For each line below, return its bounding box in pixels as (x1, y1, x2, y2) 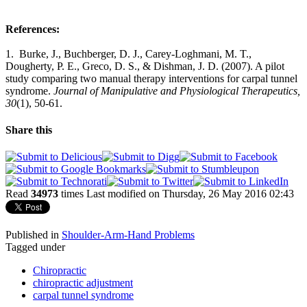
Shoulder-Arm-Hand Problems (62, 229, 195, 241)
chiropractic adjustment (33, 277, 133, 289)
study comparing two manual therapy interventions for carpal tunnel (5, 72, 297, 84)
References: (5, 23, 60, 35)
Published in (5, 229, 59, 241)
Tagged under (5, 241, 65, 254)
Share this (5, 124, 52, 136)
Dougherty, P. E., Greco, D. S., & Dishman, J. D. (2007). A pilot (5, 60, 284, 72)
